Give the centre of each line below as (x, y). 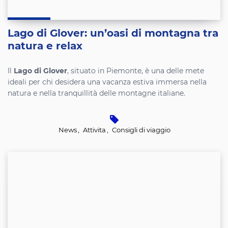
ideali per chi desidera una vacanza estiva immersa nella (107, 82)
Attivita (94, 131)
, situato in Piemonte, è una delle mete (136, 71)
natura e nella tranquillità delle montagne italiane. (96, 94)
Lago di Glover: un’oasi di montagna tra (113, 34)
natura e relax (45, 46)
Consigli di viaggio (141, 131)
